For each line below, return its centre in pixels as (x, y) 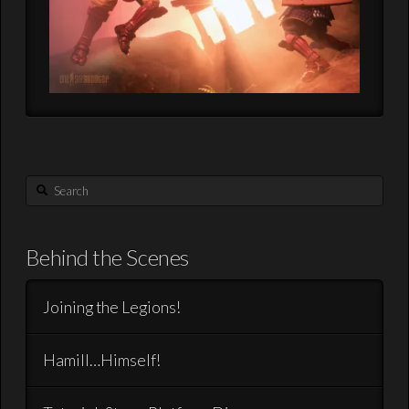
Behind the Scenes (107, 257)
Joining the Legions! (111, 307)
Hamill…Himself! (101, 361)
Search (46, 187)
